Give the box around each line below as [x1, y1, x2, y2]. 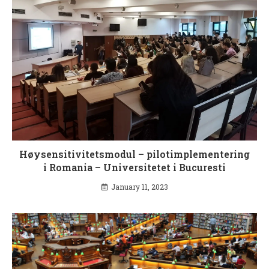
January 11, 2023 [110, 181, 168, 192]
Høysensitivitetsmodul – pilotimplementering [19, 147, 250, 160]
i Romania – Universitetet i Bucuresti [43, 160, 226, 174]
